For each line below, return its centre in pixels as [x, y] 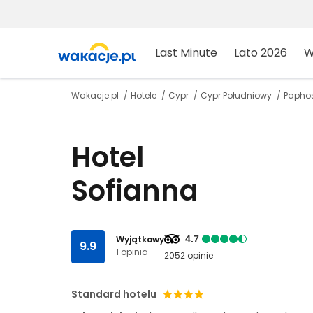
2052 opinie [189, 255]
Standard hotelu [114, 294]
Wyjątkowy [140, 239]
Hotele [145, 95]
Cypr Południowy [237, 95]
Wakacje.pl [96, 95]
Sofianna [135, 191]
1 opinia [132, 252]
